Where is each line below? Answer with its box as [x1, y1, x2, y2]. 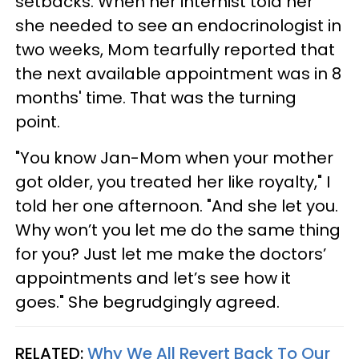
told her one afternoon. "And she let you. [15, 194, 338, 217]
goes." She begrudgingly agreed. [15, 290, 284, 313]
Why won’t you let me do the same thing [15, 218, 341, 241]
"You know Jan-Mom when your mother [15, 146, 333, 169]
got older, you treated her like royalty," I [15, 170, 330, 193]
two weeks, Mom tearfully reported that [15, 38, 335, 61]
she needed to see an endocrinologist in [15, 14, 341, 37]
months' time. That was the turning [15, 86, 296, 109]
